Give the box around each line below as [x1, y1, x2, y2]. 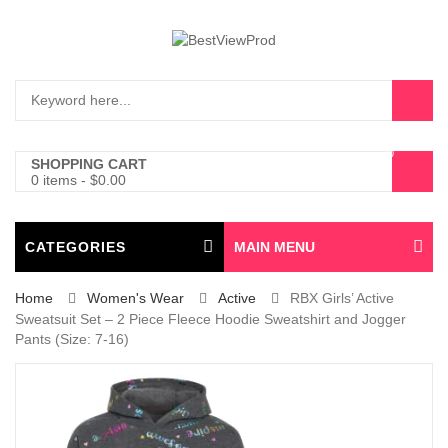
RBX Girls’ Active [290, 290, 394, 306]
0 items [31, 172, 77, 188]
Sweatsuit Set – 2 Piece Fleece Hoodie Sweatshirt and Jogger [15, 311, 406, 327]
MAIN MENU [234, 239, 315, 255]
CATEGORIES [25, 239, 126, 255]
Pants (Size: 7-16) [15, 331, 129, 347]
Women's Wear [87, 290, 184, 306]
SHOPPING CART [31, 156, 147, 172]
